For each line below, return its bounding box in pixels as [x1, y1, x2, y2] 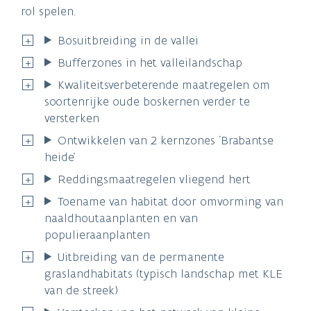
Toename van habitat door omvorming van [58, 193, 284, 209]
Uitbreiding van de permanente [58, 249, 225, 264]
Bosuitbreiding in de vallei [58, 32, 199, 48]
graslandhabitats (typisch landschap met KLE [44, 265, 283, 281]
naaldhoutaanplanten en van [44, 210, 198, 226]
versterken [44, 110, 99, 126]
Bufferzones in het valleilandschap [58, 54, 243, 70]
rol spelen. [21, 3, 76, 19]
